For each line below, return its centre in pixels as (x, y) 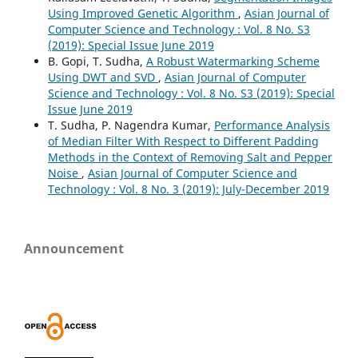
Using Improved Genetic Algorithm (143, 14)
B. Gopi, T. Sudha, (97, 62)
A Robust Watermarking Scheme (233, 62)
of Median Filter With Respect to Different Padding (183, 141)
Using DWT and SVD (103, 78)
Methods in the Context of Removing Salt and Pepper (190, 157)
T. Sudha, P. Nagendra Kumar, (131, 125)
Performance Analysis (272, 125)
